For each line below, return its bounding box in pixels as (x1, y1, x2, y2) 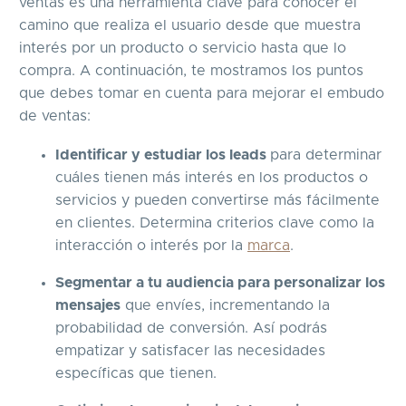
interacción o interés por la (55, 237, 247, 253)
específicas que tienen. (55, 365, 217, 381)
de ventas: (19, 108, 91, 123)
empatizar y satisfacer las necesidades (55, 343, 325, 358)
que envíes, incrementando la (121, 297, 330, 313)
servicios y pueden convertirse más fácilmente (55, 192, 380, 208)
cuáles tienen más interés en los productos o (55, 169, 368, 185)
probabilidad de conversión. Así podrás (55, 320, 327, 335)
